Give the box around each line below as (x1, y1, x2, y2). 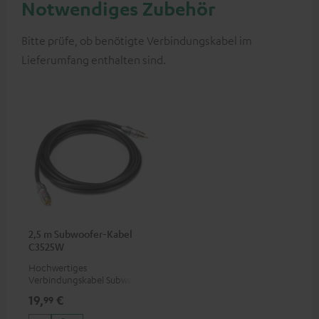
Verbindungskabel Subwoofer (28, 273, 150, 286)
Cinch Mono (28, 286, 80, 298)
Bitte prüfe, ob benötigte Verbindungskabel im (21, 33, 252, 48)
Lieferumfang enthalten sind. (21, 53, 166, 68)
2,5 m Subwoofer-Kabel (28, 227, 132, 241)
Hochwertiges (28, 261, 87, 274)
